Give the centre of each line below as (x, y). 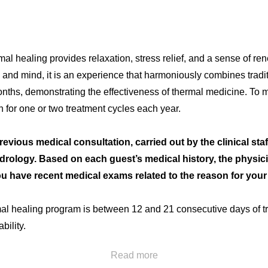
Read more (134, 255)
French (247, 129)
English (160, 129)
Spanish (204, 129)
